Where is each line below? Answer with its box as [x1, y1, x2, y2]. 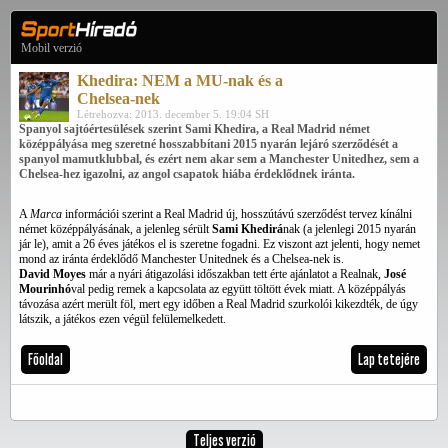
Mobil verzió [21, 41, 82, 55]
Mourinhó [19, 282, 71, 296]
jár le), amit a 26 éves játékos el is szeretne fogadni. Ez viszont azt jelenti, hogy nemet [19, 237, 420, 251]
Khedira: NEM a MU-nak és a [77, 72, 283, 89]
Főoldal [28, 350, 63, 369]
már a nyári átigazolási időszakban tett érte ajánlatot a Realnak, [86, 267, 381, 281]
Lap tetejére [358, 350, 420, 369]
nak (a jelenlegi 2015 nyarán [283, 222, 416, 236]
